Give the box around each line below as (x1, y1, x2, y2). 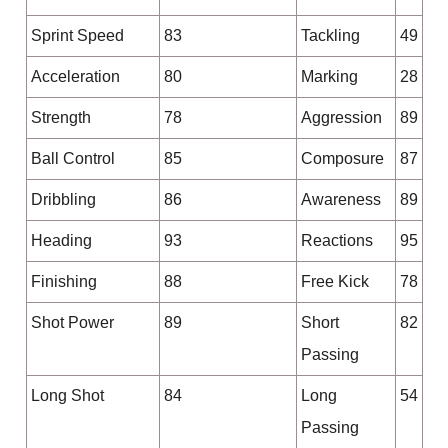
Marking (300, 68, 358, 86)
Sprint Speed (30, 27, 124, 45)
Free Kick (300, 273, 369, 291)
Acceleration (30, 68, 120, 86)
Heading (30, 232, 92, 250)
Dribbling (30, 191, 96, 209)
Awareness (300, 191, 381, 209)
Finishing (30, 273, 97, 291)
